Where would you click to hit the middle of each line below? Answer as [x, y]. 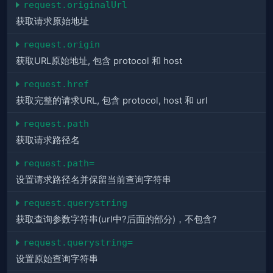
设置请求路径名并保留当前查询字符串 [94, 180]
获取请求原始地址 [52, 22]
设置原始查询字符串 [57, 259]
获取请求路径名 [48, 140]
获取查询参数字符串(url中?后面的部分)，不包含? [116, 220]
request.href [56, 84]
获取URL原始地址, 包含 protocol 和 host [99, 61]
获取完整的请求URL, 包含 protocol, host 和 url [112, 101]
